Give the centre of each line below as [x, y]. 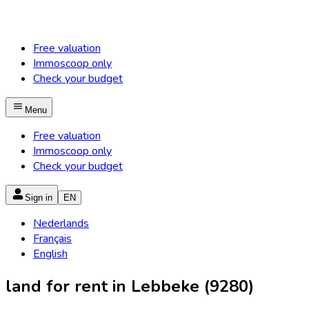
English [50, 254]
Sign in [39, 198]
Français [52, 239]
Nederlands [61, 223]
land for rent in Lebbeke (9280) [130, 286]
